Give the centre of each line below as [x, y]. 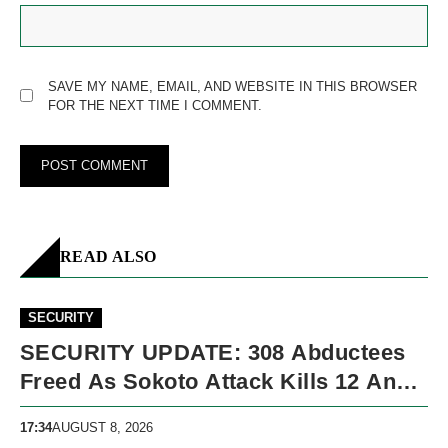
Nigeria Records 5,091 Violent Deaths [220, 411]
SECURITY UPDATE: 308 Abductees [213, 353]
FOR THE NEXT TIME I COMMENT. [155, 105]
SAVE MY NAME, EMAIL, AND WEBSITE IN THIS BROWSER [232, 86]
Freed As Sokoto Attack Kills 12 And [215, 382]
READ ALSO [108, 257]
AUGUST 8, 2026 [102, 427]
